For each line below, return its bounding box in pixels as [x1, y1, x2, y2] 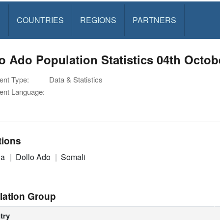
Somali [61, 151, 86, 163]
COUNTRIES [16, 14, 64, 26]
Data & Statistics [49, 74, 103, 84]
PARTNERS [132, 14, 176, 26]
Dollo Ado [15, 151, 53, 163]
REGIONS [80, 14, 116, 26]
